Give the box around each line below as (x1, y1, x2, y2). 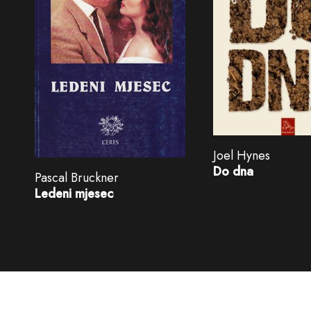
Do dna (212, 162, 253, 180)
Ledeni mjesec (35, 184, 113, 203)
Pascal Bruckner (35, 168, 119, 187)
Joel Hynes (212, 146, 270, 165)
